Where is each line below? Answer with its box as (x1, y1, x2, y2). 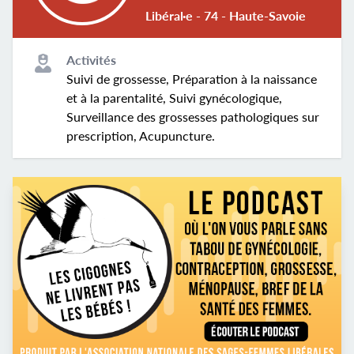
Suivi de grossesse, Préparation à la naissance (66, 71, 318, 86)
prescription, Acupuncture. (66, 128, 216, 143)
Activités (66, 52, 117, 67)
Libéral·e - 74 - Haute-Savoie (145, 8, 306, 23)
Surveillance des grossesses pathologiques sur (66, 109, 320, 124)
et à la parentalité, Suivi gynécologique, (66, 90, 283, 105)
